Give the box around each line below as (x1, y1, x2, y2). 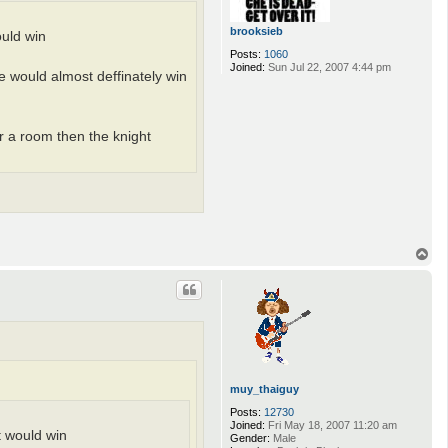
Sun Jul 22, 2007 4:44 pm (265, 60, 391, 73)
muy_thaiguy (230, 383, 299, 396)
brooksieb (230, 24, 283, 37)
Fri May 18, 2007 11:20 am (265, 419, 397, 432)
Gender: (230, 432, 270, 445)
